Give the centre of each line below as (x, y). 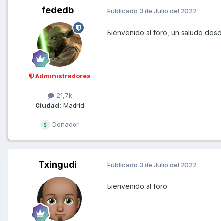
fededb (58, 10)
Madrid (73, 105)
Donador (65, 124)
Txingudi (58, 164)
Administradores (62, 76)
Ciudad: (48, 105)
